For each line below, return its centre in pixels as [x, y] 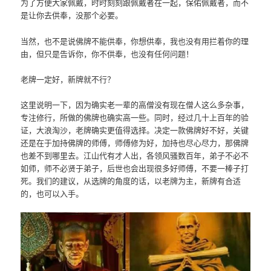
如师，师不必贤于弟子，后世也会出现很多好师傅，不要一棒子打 [135, 168]
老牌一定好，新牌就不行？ [68, 79]
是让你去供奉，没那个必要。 [72, 15]
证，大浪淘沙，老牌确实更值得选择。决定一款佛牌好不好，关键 [135, 129]
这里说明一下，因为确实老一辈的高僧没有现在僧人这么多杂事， [135, 104]
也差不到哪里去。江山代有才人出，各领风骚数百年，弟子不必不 [135, 155]
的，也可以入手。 [52, 193]
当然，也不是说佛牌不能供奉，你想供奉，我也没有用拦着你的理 [135, 41]
